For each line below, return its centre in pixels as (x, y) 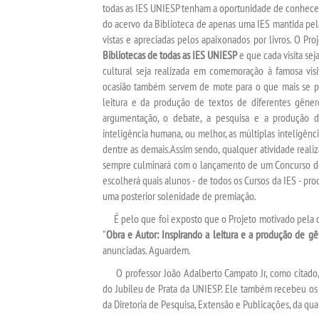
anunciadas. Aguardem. (146, 250)
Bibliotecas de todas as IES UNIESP (170, 55)
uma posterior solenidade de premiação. (179, 196)
